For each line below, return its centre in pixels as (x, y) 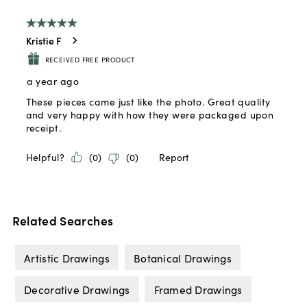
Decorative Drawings (77, 289)
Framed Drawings (198, 289)
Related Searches (63, 220)
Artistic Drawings (67, 257)
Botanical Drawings (183, 257)
